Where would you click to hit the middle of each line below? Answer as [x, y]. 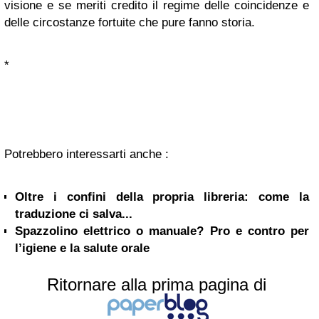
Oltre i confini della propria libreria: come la [162, 197]
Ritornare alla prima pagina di [157, 284]
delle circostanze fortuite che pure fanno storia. [130, 22]
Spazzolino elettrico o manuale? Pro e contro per [162, 231]
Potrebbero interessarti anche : [87, 154]
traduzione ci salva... [74, 214]
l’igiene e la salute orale [82, 248]
